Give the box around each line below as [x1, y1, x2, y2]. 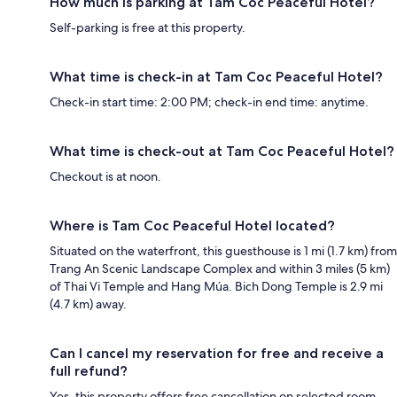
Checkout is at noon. [50, 167, 161, 184]
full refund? [50, 362, 128, 379]
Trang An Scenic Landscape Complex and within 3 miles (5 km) [50, 260, 390, 276]
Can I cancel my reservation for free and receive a [50, 344, 384, 362]
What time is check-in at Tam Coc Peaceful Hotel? [50, 67, 383, 85]
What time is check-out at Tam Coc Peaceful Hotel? [50, 142, 394, 160]
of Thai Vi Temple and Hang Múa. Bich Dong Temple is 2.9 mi [50, 277, 383, 294]
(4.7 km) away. [50, 295, 127, 312]
